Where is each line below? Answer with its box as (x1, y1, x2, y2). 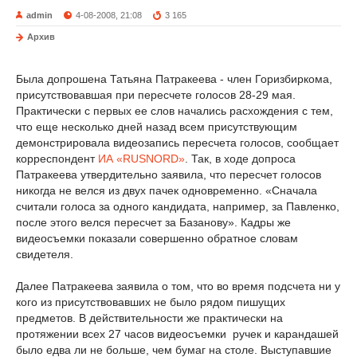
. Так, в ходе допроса (185, 152, 296, 165)
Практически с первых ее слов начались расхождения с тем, (16, 104, 333, 117)
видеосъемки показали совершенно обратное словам (16, 232, 298, 245)
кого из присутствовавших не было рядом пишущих (16, 296, 285, 308)
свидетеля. (16, 248, 73, 261)
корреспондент (16, 152, 98, 165)
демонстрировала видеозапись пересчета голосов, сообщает (16, 136, 339, 149)
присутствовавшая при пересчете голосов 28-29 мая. (16, 88, 296, 101)
